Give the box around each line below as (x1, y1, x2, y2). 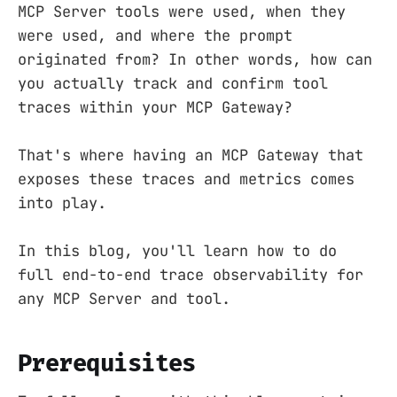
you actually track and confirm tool (18, 74, 328, 94)
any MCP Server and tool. (18, 289, 230, 309)
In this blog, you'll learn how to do (18, 241, 337, 261)
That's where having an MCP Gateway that (18, 145, 363, 166)
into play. (18, 193, 106, 214)
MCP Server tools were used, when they (18, 2, 346, 22)
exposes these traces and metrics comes (18, 169, 354, 190)
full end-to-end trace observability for (18, 265, 363, 285)
